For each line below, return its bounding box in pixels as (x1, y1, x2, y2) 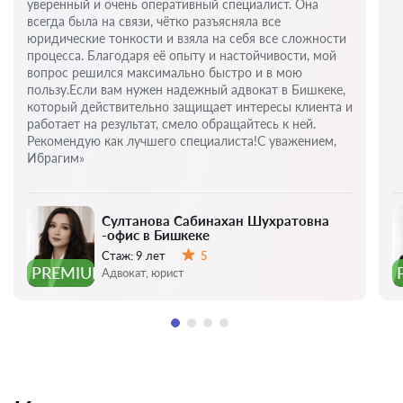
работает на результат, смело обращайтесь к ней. (27, 116, 316, 132)
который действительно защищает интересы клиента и (27, 99, 353, 115)
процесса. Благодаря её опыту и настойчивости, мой (27, 48, 336, 64)
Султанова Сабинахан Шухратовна (102, 212, 329, 229)
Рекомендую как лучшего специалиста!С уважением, (27, 133, 336, 149)
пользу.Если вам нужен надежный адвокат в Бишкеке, (27, 82, 345, 98)
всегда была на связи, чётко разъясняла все (27, 13, 281, 30)
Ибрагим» (27, 150, 85, 166)
